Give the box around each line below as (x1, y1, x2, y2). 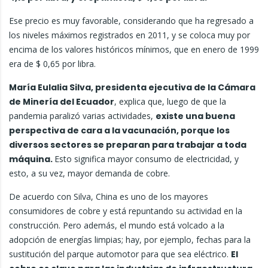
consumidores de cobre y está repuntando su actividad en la (9, 205, 242, 217)
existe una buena (156, 110, 235, 122)
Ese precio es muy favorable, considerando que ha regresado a (9, 15, 254, 26)
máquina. (9, 153, 54, 165)
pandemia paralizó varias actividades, (9, 110, 156, 121)
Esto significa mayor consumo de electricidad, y (54, 153, 239, 165)
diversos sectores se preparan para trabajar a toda (9, 139, 246, 151)
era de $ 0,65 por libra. (9, 58, 96, 69)
